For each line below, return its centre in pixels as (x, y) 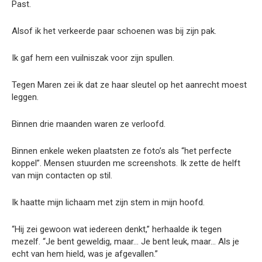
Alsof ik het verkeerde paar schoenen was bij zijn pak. (114, 31)
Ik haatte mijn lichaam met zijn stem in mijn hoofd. (108, 202)
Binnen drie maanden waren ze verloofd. (89, 124)
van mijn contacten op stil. (62, 175)
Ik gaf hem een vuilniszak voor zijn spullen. (93, 58)
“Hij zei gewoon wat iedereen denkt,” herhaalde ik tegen (117, 229)
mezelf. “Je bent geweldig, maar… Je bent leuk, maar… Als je (125, 241)
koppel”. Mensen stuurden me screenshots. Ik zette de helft (126, 163)
